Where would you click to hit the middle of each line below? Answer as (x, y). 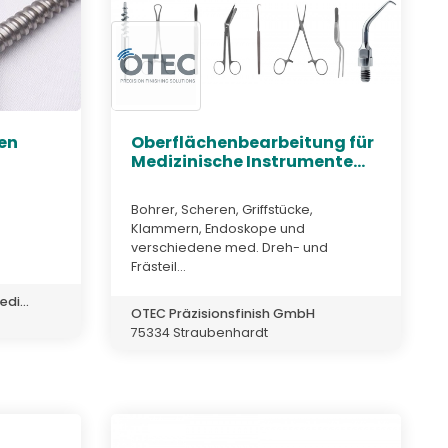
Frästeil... (158, 266)
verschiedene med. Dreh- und (229, 247)
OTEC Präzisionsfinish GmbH (223, 313)
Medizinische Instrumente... (248, 162)
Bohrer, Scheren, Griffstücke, (222, 209)
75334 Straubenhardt (199, 332)
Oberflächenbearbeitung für (252, 143)
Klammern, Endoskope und (218, 228)
